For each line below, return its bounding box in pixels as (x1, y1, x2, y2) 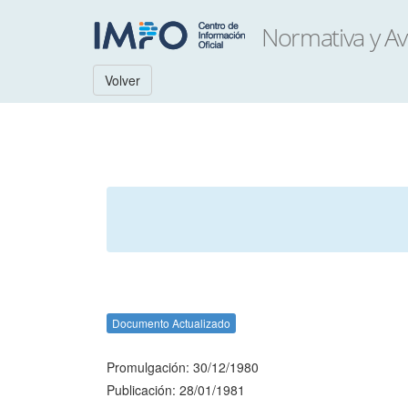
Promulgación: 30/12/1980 (107, 358, 259, 376)
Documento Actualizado (112, 315, 230, 331)
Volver (105, 71, 140, 89)
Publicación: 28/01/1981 (107, 381, 245, 399)
